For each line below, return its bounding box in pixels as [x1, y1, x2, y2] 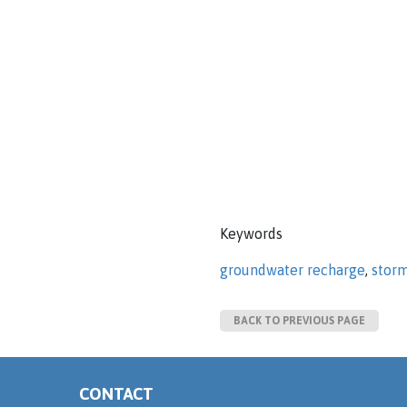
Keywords [220, 225, 283, 242]
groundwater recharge [220, 262, 365, 278]
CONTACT [79, 384, 154, 403]
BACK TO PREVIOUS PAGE [233, 314, 365, 327]
